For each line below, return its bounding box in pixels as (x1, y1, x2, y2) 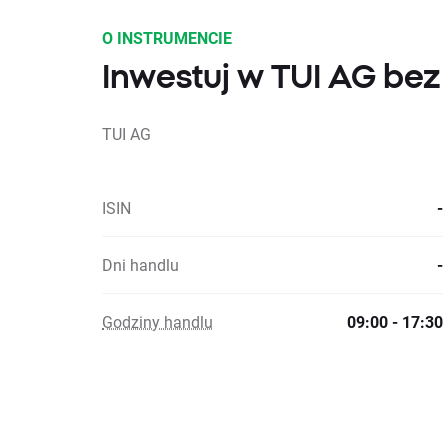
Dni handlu (102, 254, 179, 275)
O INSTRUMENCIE (102, 27, 232, 48)
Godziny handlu (102, 311, 213, 332)
